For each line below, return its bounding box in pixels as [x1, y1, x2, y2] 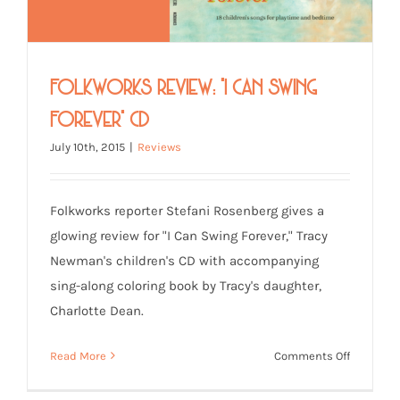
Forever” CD [50, 105, 149, 129]
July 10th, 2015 [50, 139, 125, 154]
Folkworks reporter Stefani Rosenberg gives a [50, 202, 324, 219]
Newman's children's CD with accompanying [50, 252, 319, 269]
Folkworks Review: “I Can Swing [50, 73, 317, 96]
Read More [50, 348, 106, 362]
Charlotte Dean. [50, 302, 144, 319]
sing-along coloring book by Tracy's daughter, [50, 277, 321, 294]
